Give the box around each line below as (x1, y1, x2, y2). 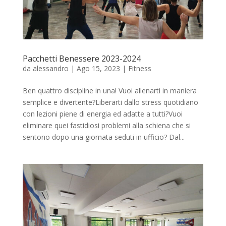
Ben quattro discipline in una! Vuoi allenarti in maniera (22, 85, 197, 95)
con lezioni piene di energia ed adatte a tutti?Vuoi (22, 108, 183, 119)
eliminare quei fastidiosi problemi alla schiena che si (22, 120, 191, 130)
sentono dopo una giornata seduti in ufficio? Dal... (22, 132, 185, 142)
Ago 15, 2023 (76, 63, 120, 73)
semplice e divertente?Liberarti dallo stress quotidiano (22, 97, 198, 107)
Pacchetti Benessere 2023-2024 (22, 52, 141, 64)
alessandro (32, 63, 69, 73)
